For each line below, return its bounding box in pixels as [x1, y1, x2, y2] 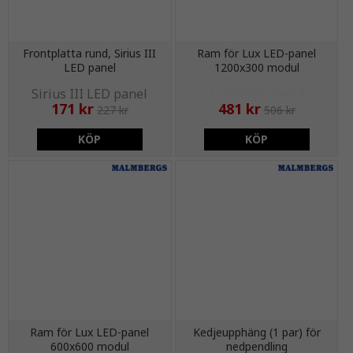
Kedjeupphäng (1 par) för [192, 325, 321, 340]
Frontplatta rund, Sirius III [23, 45, 157, 61]
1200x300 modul [214, 59, 299, 75]
